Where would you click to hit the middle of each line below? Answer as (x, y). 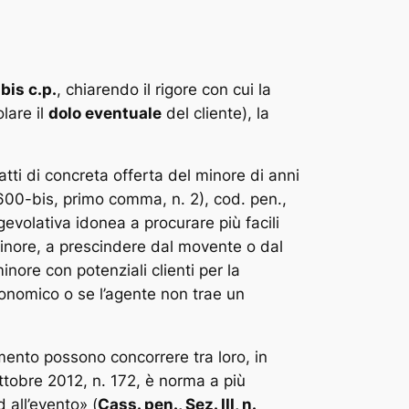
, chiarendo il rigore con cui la (164, 89)
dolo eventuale (105, 113)
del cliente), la (215, 113)
